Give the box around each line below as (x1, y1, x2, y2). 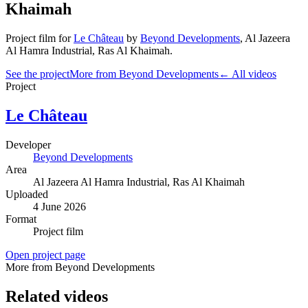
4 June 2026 (33, 200, 86, 212)
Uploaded (5, 188, 48, 200)
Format (5, 212, 36, 225)
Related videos (5, 287, 108, 305)
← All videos (219, 67, 276, 80)
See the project (5, 67, 69, 80)
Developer (5, 138, 51, 151)
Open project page (5, 248, 85, 261)
